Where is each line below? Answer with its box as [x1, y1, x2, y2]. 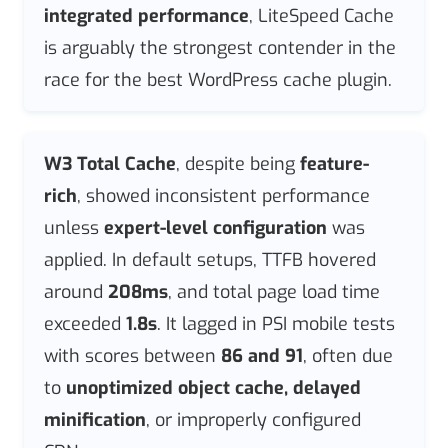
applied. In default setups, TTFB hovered [44, 247, 376, 272]
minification [44, 407, 146, 432]
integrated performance [44, 4, 249, 29]
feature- [300, 151, 369, 176]
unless [44, 215, 104, 240]
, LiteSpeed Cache [249, 4, 394, 29]
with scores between [44, 343, 221, 368]
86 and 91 [221, 343, 303, 368]
